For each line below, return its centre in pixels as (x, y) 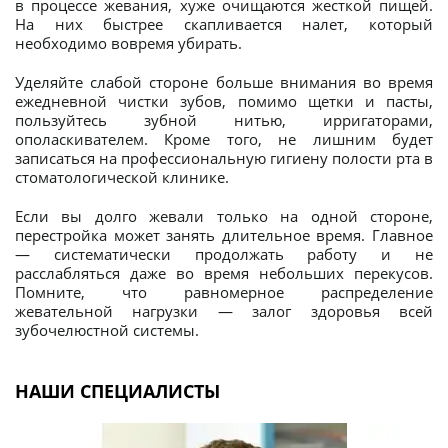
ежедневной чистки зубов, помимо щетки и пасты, (224, 101)
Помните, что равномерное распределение (224, 292)
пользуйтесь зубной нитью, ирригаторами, (224, 120)
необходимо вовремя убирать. (128, 43)
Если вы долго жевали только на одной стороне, (224, 216)
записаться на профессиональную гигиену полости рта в (224, 158)
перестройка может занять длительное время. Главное (224, 235)
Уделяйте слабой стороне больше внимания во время (224, 82)
